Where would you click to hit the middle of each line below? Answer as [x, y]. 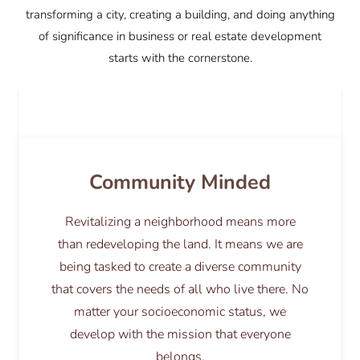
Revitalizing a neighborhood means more [180, 222]
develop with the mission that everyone [180, 335]
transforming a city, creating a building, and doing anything [180, 14]
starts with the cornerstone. [180, 57]
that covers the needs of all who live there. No [180, 290]
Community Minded [180, 183]
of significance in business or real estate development [180, 36]
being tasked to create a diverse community [180, 267]
